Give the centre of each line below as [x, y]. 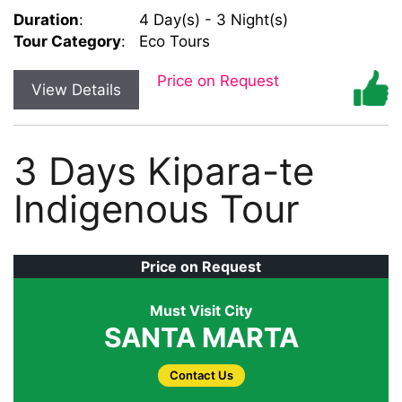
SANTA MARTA [201, 337]
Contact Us [201, 375]
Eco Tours [168, 41]
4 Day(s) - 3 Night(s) [207, 19]
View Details [76, 89]
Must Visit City [201, 310]
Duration [46, 19]
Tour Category [67, 41]
